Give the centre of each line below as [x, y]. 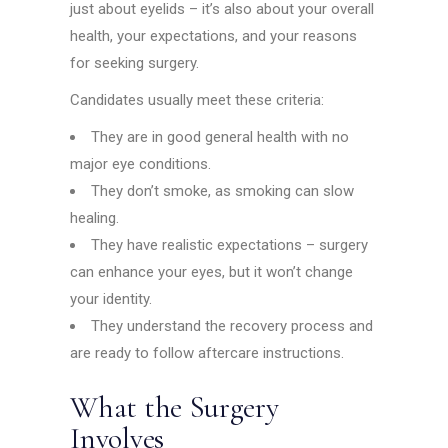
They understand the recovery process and [232, 326]
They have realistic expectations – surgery [230, 245]
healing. [95, 218]
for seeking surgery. [135, 63]
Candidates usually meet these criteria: [197, 100]
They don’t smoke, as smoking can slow [223, 191]
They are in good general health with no [220, 137]
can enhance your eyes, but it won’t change [212, 272]
